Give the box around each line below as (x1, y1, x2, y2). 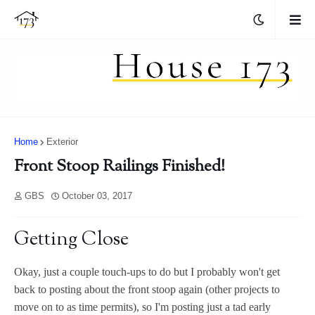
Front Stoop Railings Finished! (14, 155, 225, 179)
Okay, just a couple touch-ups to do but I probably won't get (14, 266, 280, 278)
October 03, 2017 (62, 191, 132, 202)
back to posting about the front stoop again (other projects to (14, 283, 280, 296)
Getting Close (14, 226, 129, 255)
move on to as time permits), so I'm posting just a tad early (14, 301, 271, 314)
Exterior (46, 136, 78, 148)
